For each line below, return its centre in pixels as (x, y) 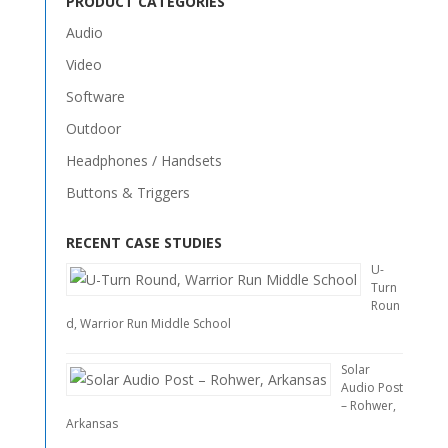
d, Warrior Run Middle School (148, 323)
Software (95, 96)
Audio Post (371, 387)
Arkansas (91, 423)
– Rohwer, (368, 405)
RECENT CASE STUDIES (143, 242)
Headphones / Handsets (143, 160)
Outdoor (93, 128)
